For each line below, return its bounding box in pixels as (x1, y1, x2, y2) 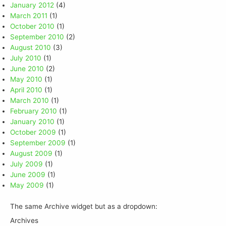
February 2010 (10, 107, 57, 116)
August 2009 (10, 149, 52, 158)
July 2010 (10, 54, 41, 63)
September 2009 (10, 139, 66, 147)
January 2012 (10, 1, 54, 10)
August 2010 (10, 43, 51, 52)
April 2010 (10, 86, 42, 94)
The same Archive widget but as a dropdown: (10, 202, 157, 210)
